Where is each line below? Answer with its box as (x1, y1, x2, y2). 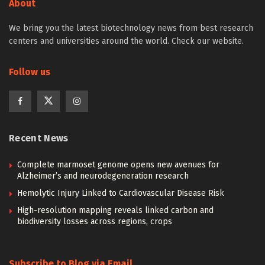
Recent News (9, 132, 69, 144)
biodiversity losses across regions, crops (17, 216, 172, 227)
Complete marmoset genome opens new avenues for (17, 160, 219, 170)
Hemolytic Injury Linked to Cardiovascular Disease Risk (17, 188, 224, 198)
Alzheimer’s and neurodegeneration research (17, 171, 189, 181)
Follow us (9, 66, 50, 77)
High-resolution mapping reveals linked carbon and (17, 205, 214, 215)
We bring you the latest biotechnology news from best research (9, 23, 253, 33)
